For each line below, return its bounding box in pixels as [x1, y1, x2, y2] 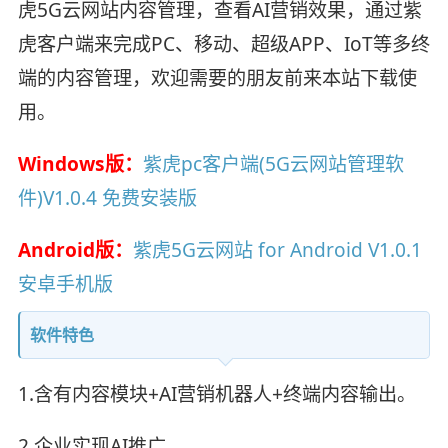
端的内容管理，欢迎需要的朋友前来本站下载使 [17, 65, 417, 92]
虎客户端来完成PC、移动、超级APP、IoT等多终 [17, 31, 430, 58]
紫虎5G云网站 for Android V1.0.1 [132, 236, 422, 263]
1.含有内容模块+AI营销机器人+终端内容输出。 [17, 380, 416, 407]
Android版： [17, 236, 133, 263]
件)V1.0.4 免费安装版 [17, 184, 197, 211]
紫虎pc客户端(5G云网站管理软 [142, 150, 404, 177]
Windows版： [17, 150, 143, 177]
